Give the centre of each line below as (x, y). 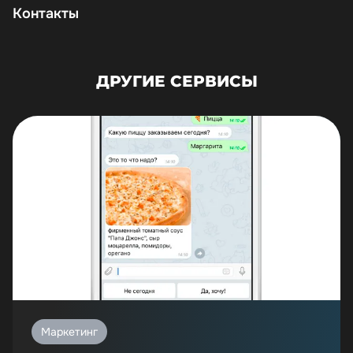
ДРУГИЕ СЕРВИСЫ (176, 81)
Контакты (46, 14)
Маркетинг (69, 332)
